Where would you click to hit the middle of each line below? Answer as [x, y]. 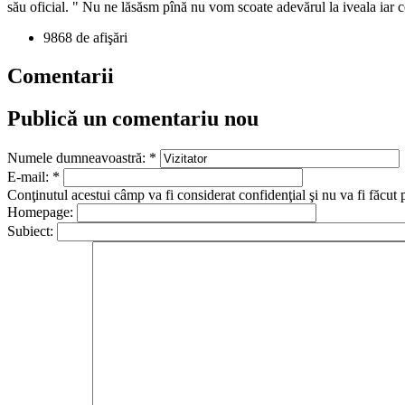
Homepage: [42, 212]
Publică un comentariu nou [133, 118]
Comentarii [61, 75]
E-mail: [30, 176]
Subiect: [32, 231]
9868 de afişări [85, 37]
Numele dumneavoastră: [78, 157]
